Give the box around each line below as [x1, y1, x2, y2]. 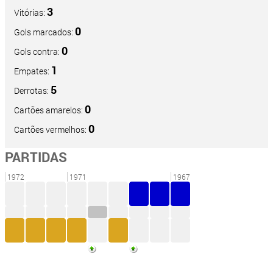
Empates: [14, 65, 51, 77]
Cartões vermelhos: [14, 124, 88, 136]
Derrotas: [14, 85, 51, 97]
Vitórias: [14, 7, 47, 19]
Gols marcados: [14, 26, 75, 38]
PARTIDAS [5, 148, 67, 166]
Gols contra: [14, 46, 62, 58]
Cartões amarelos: [14, 104, 85, 116]
